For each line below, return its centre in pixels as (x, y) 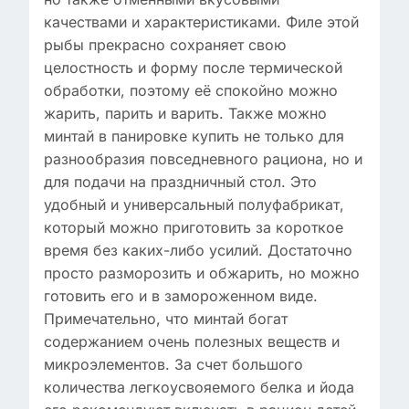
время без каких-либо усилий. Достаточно (198, 250)
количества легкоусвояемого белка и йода (199, 387)
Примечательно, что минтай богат (166, 319)
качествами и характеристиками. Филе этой (201, 22)
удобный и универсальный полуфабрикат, (194, 204)
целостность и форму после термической (193, 68)
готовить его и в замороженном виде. (181, 296)
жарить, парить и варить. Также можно (185, 113)
